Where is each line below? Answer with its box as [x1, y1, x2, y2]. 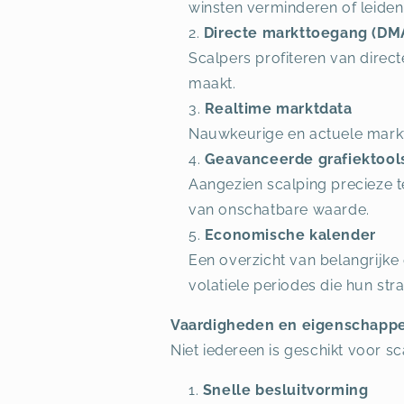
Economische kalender [204, 226, 376, 243]
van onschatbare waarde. [188, 201, 370, 218]
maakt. [188, 75, 236, 92]
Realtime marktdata [204, 100, 353, 117]
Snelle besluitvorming [202, 381, 369, 399]
